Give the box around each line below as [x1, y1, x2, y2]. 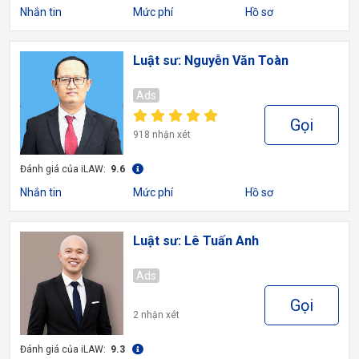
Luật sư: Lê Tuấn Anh [132, 233, 259, 248]
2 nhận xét [132, 309, 179, 321]
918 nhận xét [132, 129, 191, 140]
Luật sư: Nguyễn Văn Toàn [132, 53, 288, 68]
